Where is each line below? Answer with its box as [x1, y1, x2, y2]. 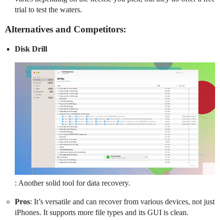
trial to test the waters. [15, 5, 82, 14]
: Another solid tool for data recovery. [15, 179, 130, 188]
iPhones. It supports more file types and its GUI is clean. [15, 208, 189, 217]
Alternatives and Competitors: [5, 24, 126, 35]
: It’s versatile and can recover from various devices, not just [30, 197, 215, 206]
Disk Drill [15, 45, 47, 54]
